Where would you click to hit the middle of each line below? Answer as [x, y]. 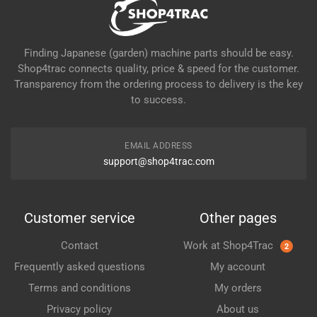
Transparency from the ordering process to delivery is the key [158, 84]
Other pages [238, 218]
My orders [238, 288]
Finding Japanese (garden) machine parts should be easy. [158, 53]
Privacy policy [79, 309]
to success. [158, 99]
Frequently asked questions [79, 266]
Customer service [79, 218]
